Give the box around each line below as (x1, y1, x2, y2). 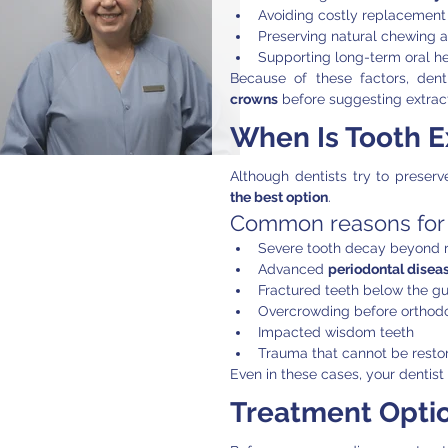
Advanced (258, 261, 328, 277)
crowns (230, 91, 278, 107)
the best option (230, 189, 328, 205)
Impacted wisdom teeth (258, 324, 414, 340)
